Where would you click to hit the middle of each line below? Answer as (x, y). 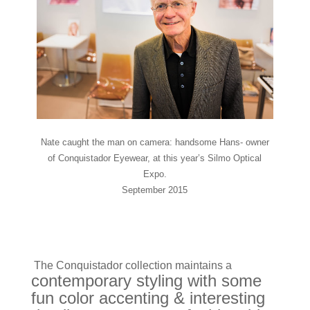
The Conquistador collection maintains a (131, 265)
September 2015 (155, 190)
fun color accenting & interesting (148, 298)
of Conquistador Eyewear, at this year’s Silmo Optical (155, 158)
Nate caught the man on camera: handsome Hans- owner (155, 142)
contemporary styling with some (146, 280)
